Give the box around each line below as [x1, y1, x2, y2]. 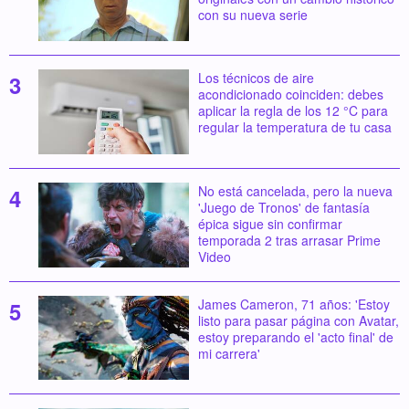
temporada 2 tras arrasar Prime [197, 231, 381, 250]
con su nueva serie [197, 5, 308, 24]
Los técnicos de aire [197, 68, 314, 88]
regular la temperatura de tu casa [197, 118, 392, 137]
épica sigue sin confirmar [197, 215, 342, 234]
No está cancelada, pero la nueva [197, 182, 393, 201]
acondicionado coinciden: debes [197, 85, 383, 104]
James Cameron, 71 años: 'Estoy [197, 294, 390, 313]
